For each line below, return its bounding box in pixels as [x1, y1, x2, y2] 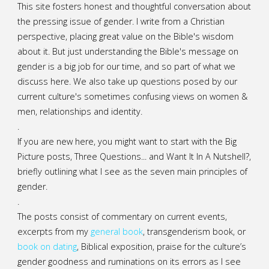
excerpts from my [17, 225, 88, 237]
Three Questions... [74, 150, 147, 162]
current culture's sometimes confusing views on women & [17, 90, 247, 102]
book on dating [17, 240, 77, 252]
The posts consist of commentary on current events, [17, 210, 227, 222]
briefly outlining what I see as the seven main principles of [17, 165, 247, 177]
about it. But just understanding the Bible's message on [17, 45, 238, 57]
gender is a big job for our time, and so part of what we [17, 60, 235, 72]
